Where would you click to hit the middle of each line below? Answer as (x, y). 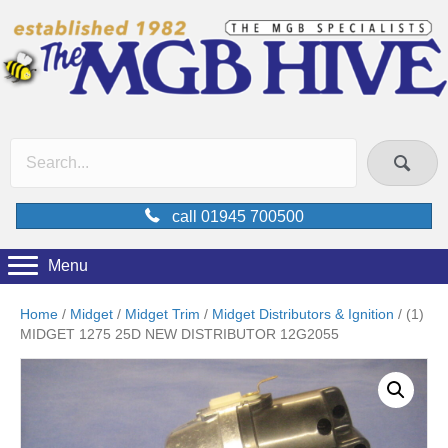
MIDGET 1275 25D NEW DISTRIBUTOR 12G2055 (179, 333)
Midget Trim (162, 313)
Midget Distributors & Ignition (303, 313)
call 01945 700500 (237, 216)
